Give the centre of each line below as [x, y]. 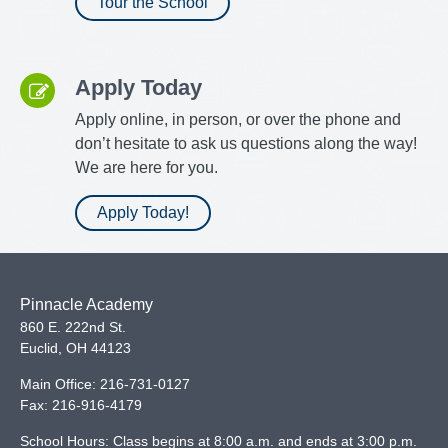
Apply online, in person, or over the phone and [238, 119]
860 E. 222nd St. [73, 327]
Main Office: [60, 384]
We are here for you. [146, 167]
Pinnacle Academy [86, 304]
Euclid [39, 348]
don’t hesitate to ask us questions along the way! [246, 143]
